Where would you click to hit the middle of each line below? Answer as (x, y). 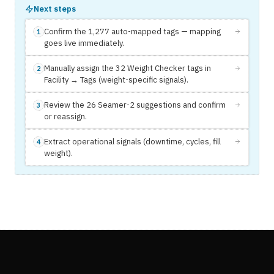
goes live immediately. (84, 43)
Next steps (55, 9)
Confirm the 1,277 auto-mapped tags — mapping (132, 32)
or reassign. (65, 117)
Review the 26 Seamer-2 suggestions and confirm (135, 105)
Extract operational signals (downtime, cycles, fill (132, 142)
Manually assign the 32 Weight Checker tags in (128, 68)
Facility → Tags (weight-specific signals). (116, 80)
